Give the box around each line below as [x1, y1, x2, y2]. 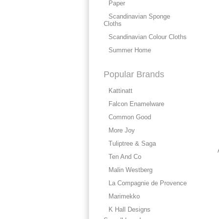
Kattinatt [109, 87, 132, 94]
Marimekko [109, 193, 140, 200]
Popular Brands [104, 69, 164, 79]
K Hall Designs [109, 206, 151, 213]
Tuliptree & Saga [109, 140, 156, 147]
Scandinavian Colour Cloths [109, 33, 187, 41]
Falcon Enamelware [109, 100, 164, 108]
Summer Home [109, 46, 151, 54]
